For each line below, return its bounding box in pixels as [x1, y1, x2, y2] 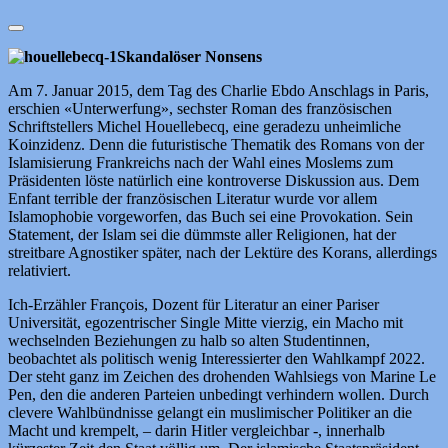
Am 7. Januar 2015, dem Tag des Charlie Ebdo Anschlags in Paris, [8, 81, 429, 99]
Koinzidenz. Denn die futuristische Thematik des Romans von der [8, 135, 424, 153]
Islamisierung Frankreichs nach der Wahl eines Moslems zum [8, 153, 393, 171]
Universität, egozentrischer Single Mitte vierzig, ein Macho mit [8, 313, 403, 331]
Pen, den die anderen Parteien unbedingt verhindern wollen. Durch [8, 385, 429, 403]
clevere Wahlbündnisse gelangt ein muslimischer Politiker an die [8, 403, 412, 421]
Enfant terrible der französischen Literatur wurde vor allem [8, 189, 377, 207]
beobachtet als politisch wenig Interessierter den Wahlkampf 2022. [8, 349, 425, 367]
